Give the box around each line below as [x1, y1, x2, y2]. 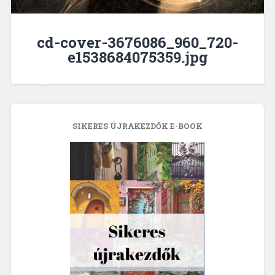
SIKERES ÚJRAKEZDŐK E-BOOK [72, 121, 203, 131]
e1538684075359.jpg [67, 47, 208, 68]
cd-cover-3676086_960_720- [37, 33, 238, 53]
